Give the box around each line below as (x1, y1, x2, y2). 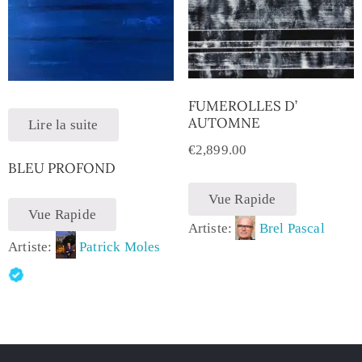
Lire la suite (28, 117, 99, 133)
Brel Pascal (259, 221, 325, 237)
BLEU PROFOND (8, 159, 116, 178)
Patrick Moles (79, 239, 161, 255)
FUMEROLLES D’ (187, 97, 297, 116)
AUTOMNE (187, 114, 260, 133)
